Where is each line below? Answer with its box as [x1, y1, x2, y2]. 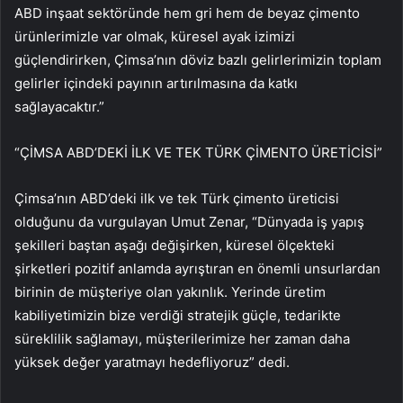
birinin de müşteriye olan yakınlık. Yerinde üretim [14, 283, 326, 301]
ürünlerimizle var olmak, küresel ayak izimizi [14, 28, 295, 46]
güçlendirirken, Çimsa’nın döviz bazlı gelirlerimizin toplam [14, 51, 381, 69]
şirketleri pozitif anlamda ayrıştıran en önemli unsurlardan [14, 260, 381, 278]
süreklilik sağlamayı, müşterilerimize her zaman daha [14, 330, 350, 348]
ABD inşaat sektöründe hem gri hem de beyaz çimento [14, 4, 360, 22]
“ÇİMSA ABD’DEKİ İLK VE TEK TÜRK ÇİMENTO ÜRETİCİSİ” [14, 144, 382, 162]
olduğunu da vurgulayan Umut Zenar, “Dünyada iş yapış [14, 213, 364, 231]
